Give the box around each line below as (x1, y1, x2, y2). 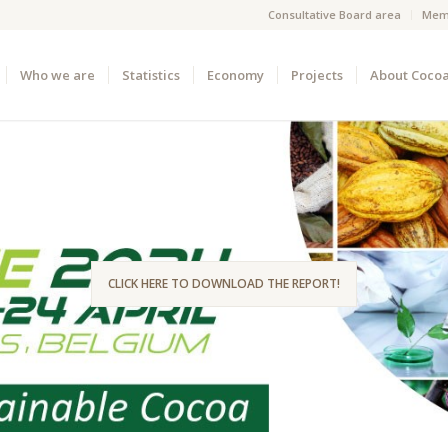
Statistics (122, 66, 181, 84)
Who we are (20, 66, 96, 84)
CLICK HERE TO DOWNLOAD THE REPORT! (107, 275, 340, 292)
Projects (291, 66, 344, 84)
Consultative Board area (267, 7, 401, 22)
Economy (207, 66, 265, 84)
